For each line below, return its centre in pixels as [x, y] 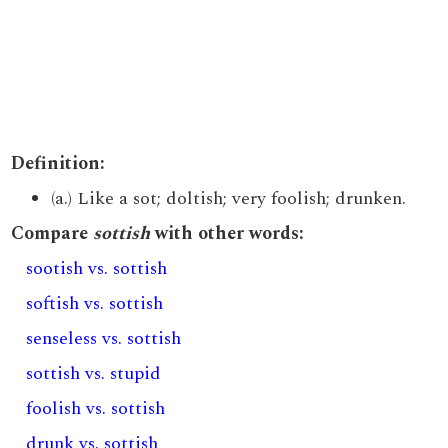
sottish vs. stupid [94, 373]
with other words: [227, 233]
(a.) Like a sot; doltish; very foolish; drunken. [229, 198]
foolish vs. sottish [96, 408]
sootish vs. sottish [97, 268]
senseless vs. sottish [104, 338]
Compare [52, 233]
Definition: [58, 163]
